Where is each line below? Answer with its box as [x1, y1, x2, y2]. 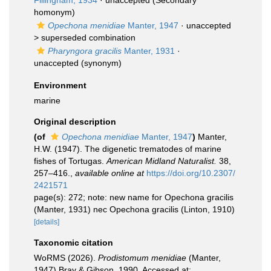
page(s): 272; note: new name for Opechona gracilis [34, 192, 233, 202]
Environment [34, 80, 87, 90]
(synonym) [79, 58, 122, 68]
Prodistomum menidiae [98, 253, 186, 263]
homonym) [34, 7, 75, 17]
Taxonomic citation [34, 238, 113, 247]
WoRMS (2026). [34, 253, 98, 263]
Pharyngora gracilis [48, 46, 122, 56]
